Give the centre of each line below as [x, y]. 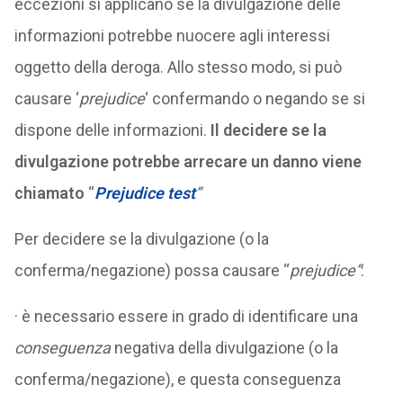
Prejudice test [144, 193]
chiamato [49, 193]
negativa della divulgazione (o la [224, 348]
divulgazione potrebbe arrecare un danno [166, 161]
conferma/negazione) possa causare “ [152, 270]
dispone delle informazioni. [112, 130]
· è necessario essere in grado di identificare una [186, 316]
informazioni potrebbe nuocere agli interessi [172, 36]
